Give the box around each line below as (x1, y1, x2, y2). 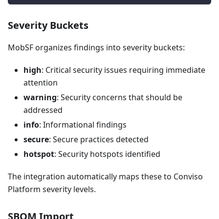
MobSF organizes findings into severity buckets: (8, 42, 185, 53)
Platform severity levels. (8, 183, 96, 195)
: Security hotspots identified (54, 148, 160, 159)
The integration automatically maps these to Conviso (8, 171, 203, 182)
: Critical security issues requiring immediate (42, 64, 205, 75)
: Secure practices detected (49, 133, 149, 145)
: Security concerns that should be (57, 91, 182, 103)
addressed (23, 104, 63, 115)
